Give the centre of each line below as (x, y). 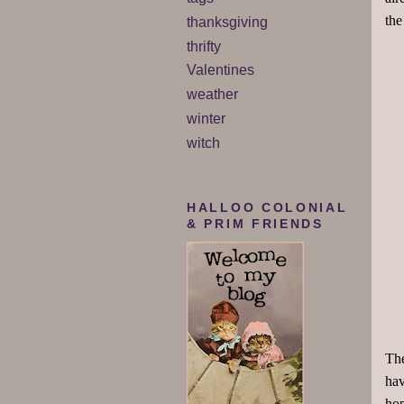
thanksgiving (227, 22)
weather (212, 95)
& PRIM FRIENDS (255, 225)
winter (206, 119)
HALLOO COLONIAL (267, 208)
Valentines (220, 70)
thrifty (204, 46)
